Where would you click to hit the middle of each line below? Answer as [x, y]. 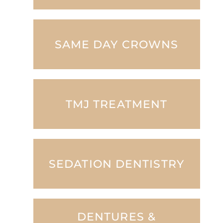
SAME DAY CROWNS [116, 44]
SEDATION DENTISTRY [116, 164]
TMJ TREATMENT [116, 104]
